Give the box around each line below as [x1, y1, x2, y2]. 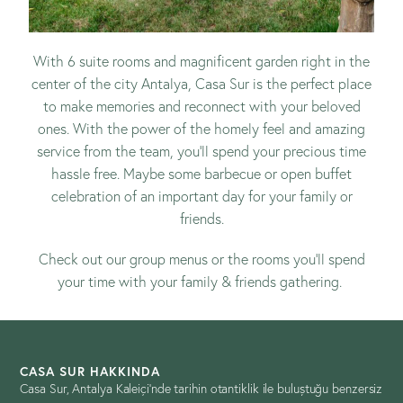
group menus [129, 249, 208, 268]
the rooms [227, 249, 290, 268]
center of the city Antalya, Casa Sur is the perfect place [31, 74, 372, 93]
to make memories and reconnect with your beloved [42, 96, 361, 115]
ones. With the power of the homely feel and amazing [38, 119, 365, 138]
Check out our [38, 249, 130, 268]
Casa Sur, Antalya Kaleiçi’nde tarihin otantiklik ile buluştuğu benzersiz [20, 380, 383, 397]
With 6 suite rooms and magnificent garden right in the [33, 51, 370, 70]
